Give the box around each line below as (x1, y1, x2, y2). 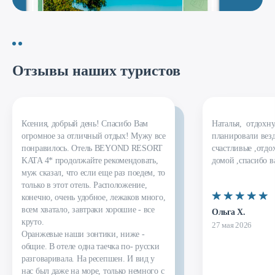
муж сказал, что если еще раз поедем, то (21, 168, 166, 177)
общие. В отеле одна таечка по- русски (21, 242, 160, 251)
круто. (21, 217, 47, 227)
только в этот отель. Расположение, (21, 180, 147, 190)
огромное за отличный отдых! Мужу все (21, 131, 166, 141)
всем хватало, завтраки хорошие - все (21, 205, 155, 214)
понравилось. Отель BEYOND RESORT (21, 144, 163, 153)
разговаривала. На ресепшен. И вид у (21, 254, 155, 263)
